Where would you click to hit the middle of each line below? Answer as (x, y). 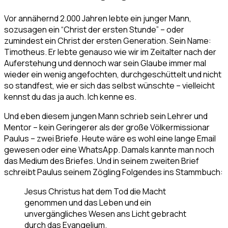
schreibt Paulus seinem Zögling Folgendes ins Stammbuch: (113, 172)
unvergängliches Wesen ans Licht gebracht (105, 214)
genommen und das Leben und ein (88, 203)
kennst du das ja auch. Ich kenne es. (70, 97)
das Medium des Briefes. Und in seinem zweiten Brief (102, 161)
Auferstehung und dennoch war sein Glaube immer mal (105, 63)
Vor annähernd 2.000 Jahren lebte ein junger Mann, (98, 19)
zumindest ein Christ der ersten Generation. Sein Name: (108, 41)
